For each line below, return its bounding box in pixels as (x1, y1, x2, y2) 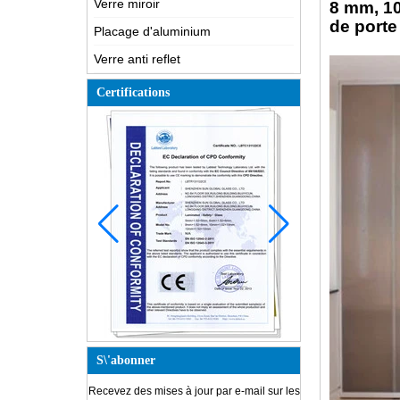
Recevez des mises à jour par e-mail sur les (87, 385, 300, 397)
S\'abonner (96, 354, 155, 367)
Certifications (96, 86, 170, 99)
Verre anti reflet (94, 52, 180, 66)
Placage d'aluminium (94, 24, 211, 38)
